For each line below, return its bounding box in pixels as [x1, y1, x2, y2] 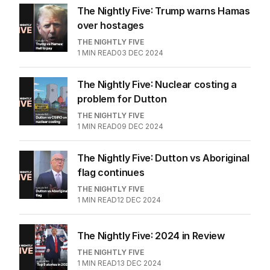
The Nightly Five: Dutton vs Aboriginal [77, 151, 250, 164]
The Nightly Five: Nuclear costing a [77, 78, 237, 90]
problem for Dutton [77, 92, 167, 105]
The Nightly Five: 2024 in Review [77, 229, 225, 242]
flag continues [77, 166, 145, 178]
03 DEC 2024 [117, 48, 163, 57]
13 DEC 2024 [117, 258, 162, 268]
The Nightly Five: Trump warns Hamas [77, 4, 250, 17]
